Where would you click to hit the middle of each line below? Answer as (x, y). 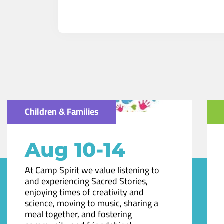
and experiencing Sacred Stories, (86, 181)
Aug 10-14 (75, 149)
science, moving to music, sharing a (92, 203)
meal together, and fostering (78, 214)
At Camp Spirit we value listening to (92, 170)
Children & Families (62, 111)
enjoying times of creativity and (84, 192)
